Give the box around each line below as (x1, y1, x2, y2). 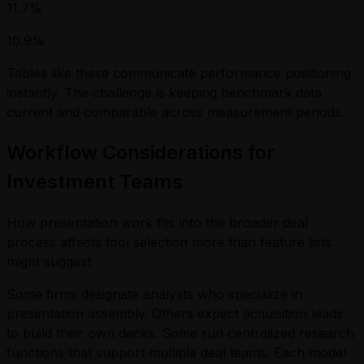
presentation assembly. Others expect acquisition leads (6, 305, 343, 323)
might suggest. (6, 253, 94, 271)
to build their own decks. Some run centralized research (6, 325, 354, 342)
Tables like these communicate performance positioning (6, 65, 351, 82)
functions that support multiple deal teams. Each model (6, 344, 346, 362)
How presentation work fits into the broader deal (6, 214, 308, 232)
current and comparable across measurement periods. (6, 104, 344, 121)
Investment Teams (6, 170, 183, 194)
